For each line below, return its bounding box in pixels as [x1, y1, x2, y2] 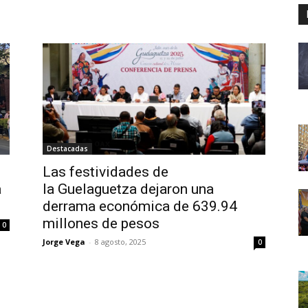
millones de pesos [43, 215, 159, 232]
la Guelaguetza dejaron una [43, 181, 214, 198]
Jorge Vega [43, 236, 85, 247]
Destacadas [47, 144, 88, 154]
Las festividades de [43, 164, 168, 181]
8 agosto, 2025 [95, 236, 146, 247]
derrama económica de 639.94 [43, 198, 237, 215]
